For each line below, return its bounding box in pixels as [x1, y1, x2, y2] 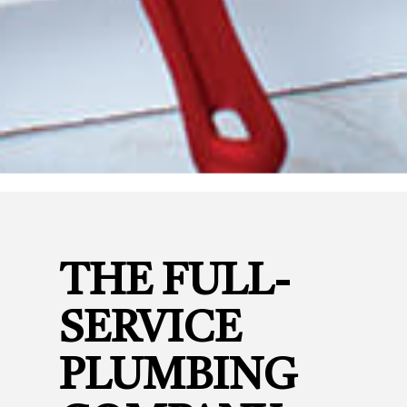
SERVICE [59, 309, 242, 353]
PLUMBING [59, 356, 297, 401]
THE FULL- [59, 262, 290, 306]
